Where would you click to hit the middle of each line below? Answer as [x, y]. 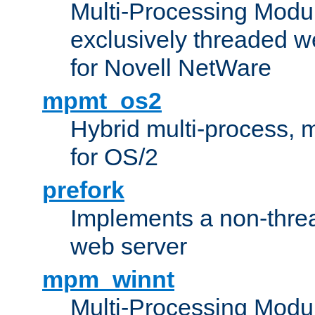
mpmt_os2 [102, 100]
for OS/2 [114, 156]
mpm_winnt [108, 279]
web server [129, 246]
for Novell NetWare [171, 67]
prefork [83, 189]
